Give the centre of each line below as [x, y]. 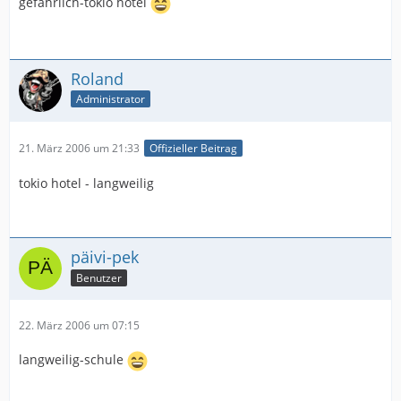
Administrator [111, 99]
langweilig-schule [73, 360]
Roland [97, 78]
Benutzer [99, 277]
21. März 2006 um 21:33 [79, 148]
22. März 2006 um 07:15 [79, 325]
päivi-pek [105, 256]
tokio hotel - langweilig [86, 183]
